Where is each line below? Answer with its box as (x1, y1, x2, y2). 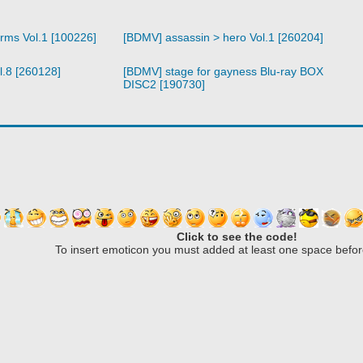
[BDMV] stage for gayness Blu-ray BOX (122, 65, 323, 79)
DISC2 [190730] (122, 78, 205, 92)
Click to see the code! (177, 230, 297, 244)
